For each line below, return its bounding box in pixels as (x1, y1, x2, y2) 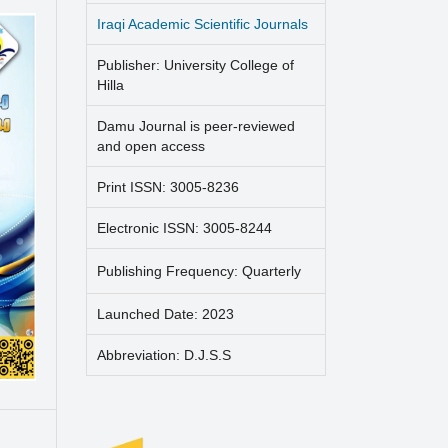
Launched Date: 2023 (97, 305, 234, 322)
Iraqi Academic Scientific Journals (97, 15, 308, 32)
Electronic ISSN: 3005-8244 (97, 219, 272, 236)
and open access (97, 137, 205, 154)
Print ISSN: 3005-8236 (97, 178, 239, 195)
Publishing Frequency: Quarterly (97, 262, 301, 279)
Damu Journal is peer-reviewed (97, 117, 295, 134)
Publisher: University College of (97, 56, 294, 73)
